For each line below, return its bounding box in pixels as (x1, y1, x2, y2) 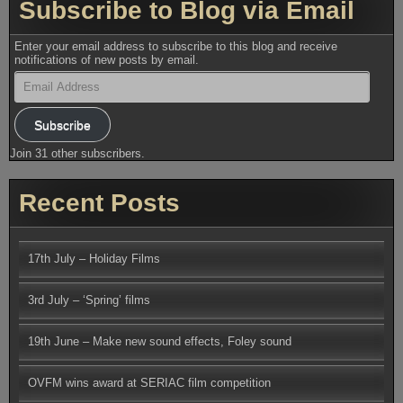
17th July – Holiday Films (28, 251, 160, 265)
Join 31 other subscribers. (10, 147, 145, 161)
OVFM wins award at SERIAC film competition (28, 375, 271, 390)
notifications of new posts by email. (14, 52, 200, 67)
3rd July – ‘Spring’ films (28, 292, 150, 307)
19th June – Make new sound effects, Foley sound (28, 334, 291, 348)
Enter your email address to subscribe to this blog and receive (14, 39, 338, 53)
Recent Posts (19, 188, 180, 217)
